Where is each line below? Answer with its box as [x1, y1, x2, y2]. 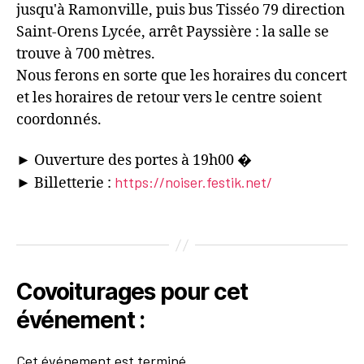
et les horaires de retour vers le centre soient [16, 89, 322, 108]
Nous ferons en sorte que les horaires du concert [16, 67, 347, 86]
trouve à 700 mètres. [16, 45, 155, 64]
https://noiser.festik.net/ [115, 172, 272, 191]
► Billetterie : [16, 173, 115, 193]
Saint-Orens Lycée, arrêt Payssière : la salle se [16, 23, 329, 42]
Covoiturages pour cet [16, 278, 248, 306]
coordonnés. [16, 110, 102, 130]
